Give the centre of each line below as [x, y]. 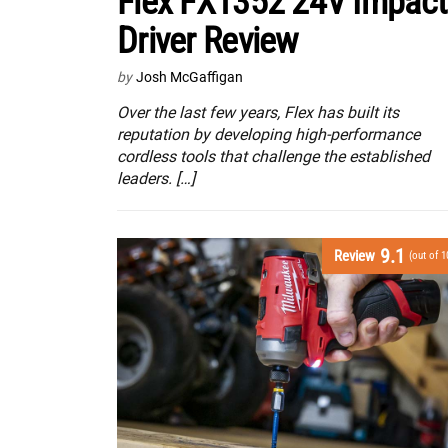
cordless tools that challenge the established [273, 157]
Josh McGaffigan [189, 77]
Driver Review [207, 41]
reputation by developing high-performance [268, 135]
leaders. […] [156, 179]
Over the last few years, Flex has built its [258, 113]
